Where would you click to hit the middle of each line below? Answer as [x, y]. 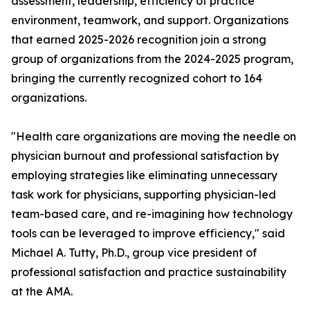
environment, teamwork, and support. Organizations [150, 20]
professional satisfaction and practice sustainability [149, 272]
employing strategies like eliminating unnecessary [144, 175]
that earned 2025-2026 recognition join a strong [139, 39]
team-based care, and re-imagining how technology [152, 214]
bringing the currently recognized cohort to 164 [137, 78]
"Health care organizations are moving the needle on [154, 136]
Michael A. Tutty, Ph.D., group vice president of [134, 253]
